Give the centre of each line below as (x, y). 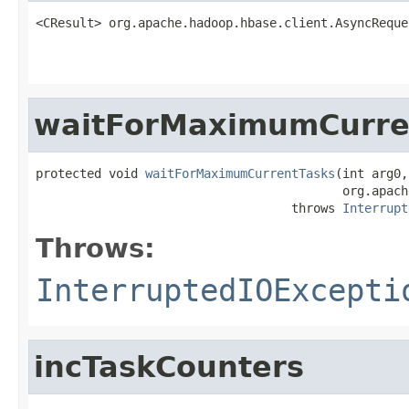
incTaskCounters (169, 367)
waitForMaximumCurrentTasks (240, 173)
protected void (90, 173)
